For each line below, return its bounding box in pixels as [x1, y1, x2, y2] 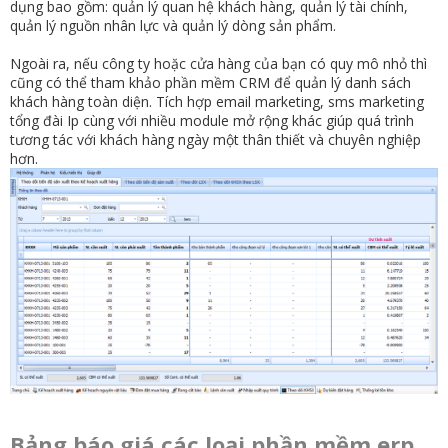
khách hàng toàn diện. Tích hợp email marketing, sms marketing [10, 92, 424, 112]
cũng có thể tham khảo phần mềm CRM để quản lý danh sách [10, 73, 411, 93]
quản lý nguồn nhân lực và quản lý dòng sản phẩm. [10, 16, 336, 36]
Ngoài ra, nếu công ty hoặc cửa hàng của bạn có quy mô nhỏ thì [10, 54, 427, 74]
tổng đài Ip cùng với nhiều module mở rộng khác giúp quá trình [10, 111, 414, 131]
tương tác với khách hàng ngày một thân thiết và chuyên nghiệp [10, 130, 421, 150]
